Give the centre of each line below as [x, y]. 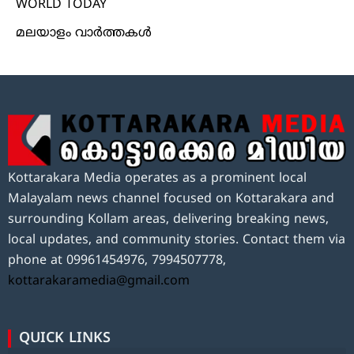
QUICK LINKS [65, 339]
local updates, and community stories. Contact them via [177, 241]
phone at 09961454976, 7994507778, [123, 261]
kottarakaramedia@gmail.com [99, 282]
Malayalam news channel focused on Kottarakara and [171, 200]
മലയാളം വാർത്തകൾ [84, 34]
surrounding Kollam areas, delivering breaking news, [168, 220]
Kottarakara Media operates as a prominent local [157, 179]
